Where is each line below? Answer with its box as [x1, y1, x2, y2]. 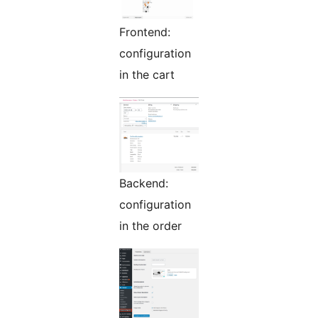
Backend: [119, 176, 168, 191]
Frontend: [119, 25, 170, 40]
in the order [119, 219, 182, 234]
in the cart [119, 67, 175, 82]
